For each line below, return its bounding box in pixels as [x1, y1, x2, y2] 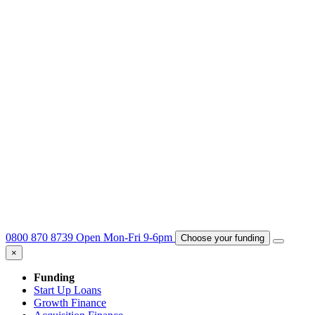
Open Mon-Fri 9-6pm [76, 231, 172, 243]
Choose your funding [181, 232, 264, 243]
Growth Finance [34, 296, 106, 309]
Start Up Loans [34, 283, 101, 296]
